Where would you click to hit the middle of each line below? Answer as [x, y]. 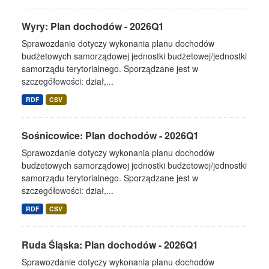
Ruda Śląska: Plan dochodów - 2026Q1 [110, 245]
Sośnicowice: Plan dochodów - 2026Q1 [110, 135]
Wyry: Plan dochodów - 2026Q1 [93, 26]
